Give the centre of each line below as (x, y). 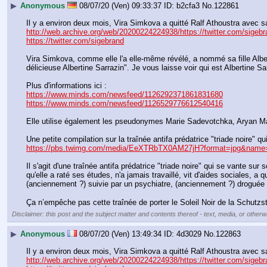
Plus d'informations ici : (66, 85)
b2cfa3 (188, 6)
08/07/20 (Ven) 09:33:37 (120, 6)
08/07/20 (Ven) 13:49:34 (120, 234)
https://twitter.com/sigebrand (75, 41)
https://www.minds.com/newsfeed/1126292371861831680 (125, 94)
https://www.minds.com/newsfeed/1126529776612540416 (125, 103)
